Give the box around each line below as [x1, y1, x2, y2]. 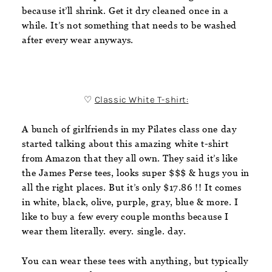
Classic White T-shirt [94, 93, 186, 105]
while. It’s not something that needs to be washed [22, 19, 237, 30]
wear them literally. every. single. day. [22, 225, 189, 236]
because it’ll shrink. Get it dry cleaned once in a [22, 5, 229, 16]
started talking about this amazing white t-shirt [22, 138, 229, 149]
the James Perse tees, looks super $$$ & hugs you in [22, 167, 250, 178]
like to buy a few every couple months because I [22, 211, 229, 222]
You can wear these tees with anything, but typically [22, 255, 248, 266]
